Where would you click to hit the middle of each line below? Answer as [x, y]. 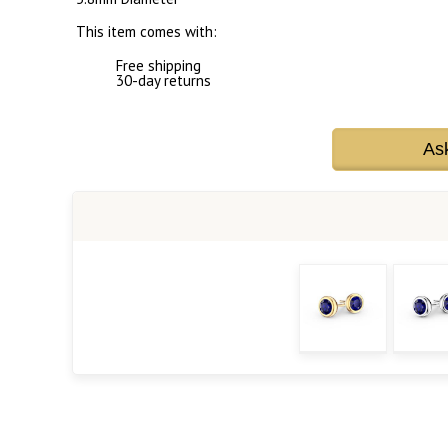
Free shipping [158, 66]
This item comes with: [146, 32]
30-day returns [163, 81]
